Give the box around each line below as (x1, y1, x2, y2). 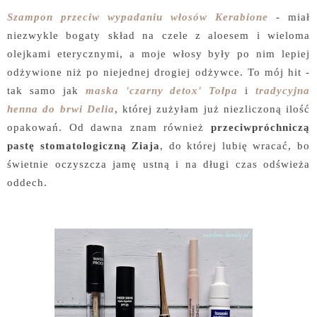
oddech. (7, 176, 47, 188)
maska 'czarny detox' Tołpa (85, 84, 238, 96)
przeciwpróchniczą (211, 121, 310, 133)
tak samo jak (7, 84, 86, 96)
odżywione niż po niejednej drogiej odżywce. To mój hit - (7, 66, 310, 78)
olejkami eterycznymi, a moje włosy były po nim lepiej (7, 47, 310, 59)
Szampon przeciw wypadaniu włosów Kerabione (7, 11, 268, 23)
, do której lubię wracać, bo (160, 139, 311, 151)
